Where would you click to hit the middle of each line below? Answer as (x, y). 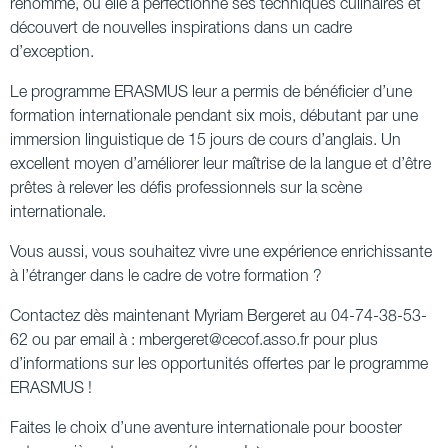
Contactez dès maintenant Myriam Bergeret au (168, 316)
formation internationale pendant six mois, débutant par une (214, 116)
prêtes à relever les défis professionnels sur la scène (186, 188)
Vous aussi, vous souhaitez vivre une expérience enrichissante (221, 252)
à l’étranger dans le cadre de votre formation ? (166, 276)
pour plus (343, 340)
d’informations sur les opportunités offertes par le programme (219, 364)
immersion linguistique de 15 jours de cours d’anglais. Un (205, 140)
